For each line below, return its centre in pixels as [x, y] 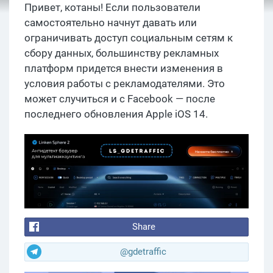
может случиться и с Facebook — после [120, 99]
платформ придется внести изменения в [124, 68]
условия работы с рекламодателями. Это [125, 83]
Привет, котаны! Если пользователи [112, 7]
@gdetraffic [143, 251]
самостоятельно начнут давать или [111, 23]
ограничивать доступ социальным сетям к [129, 38]
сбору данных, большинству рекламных [122, 53]
